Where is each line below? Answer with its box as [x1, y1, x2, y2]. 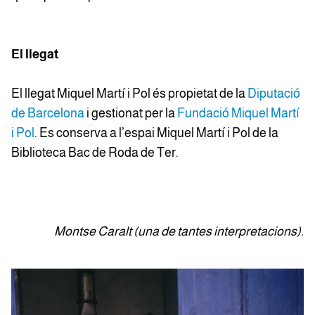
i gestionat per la [86, 106, 177, 121]
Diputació [247, 86, 300, 101]
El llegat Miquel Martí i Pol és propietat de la [11, 86, 247, 101]
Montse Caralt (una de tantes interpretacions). [54, 224, 304, 239]
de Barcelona [11, 106, 86, 121]
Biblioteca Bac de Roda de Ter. [11, 146, 179, 160]
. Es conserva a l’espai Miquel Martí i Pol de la [34, 126, 278, 141]
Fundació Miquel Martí [177, 106, 300, 121]
